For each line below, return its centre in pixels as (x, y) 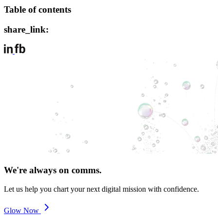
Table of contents (37, 9)
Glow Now (22, 210)
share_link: (26, 29)
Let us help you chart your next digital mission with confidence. (101, 189)
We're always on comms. (53, 170)
